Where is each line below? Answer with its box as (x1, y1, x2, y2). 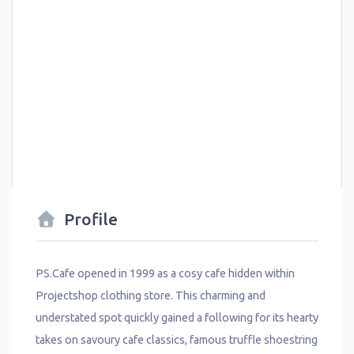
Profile (64, 209, 118, 228)
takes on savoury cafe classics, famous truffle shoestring (36, 333, 318, 347)
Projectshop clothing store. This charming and (36, 289, 265, 303)
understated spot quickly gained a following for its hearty (36, 311, 318, 325)
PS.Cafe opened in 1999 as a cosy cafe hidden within (36, 267, 296, 281)
